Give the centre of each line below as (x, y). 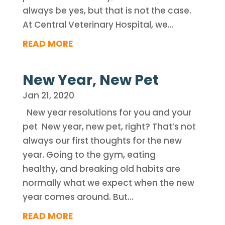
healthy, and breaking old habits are (101, 169)
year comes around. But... (78, 197)
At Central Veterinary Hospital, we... (98, 25)
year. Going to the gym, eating (89, 155)
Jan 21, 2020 (48, 95)
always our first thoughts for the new (102, 141)
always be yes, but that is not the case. (107, 11)
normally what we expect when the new (108, 183)
